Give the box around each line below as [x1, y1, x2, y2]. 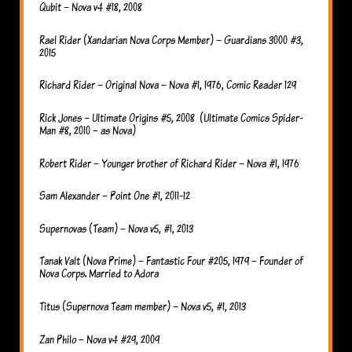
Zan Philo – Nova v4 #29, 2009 [39, 330, 159, 347]
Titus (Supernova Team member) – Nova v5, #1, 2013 [39, 298, 246, 314]
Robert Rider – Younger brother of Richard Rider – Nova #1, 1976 [39, 154, 299, 171]
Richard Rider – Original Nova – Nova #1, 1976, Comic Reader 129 [39, 76, 296, 93]
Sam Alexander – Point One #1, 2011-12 [39, 187, 190, 204]
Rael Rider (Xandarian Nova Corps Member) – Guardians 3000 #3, [39, 31, 303, 48]
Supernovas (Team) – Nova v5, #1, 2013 [39, 219, 193, 236]
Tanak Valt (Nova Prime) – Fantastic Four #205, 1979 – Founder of [39, 252, 303, 269]
